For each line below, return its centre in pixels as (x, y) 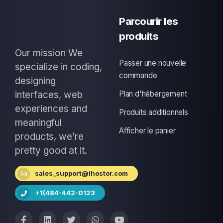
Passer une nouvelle (153, 63)
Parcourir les (149, 21)
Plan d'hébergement (153, 94)
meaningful (38, 123)
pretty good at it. (51, 151)
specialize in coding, (58, 67)
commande (138, 75)
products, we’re (49, 137)
